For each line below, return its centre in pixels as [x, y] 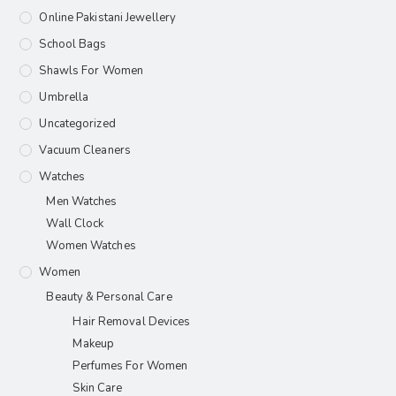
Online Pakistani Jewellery [108, 18]
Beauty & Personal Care [109, 297]
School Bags [73, 45]
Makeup [94, 344]
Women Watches [91, 246]
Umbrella [64, 98]
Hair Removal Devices [132, 322]
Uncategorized [77, 124]
